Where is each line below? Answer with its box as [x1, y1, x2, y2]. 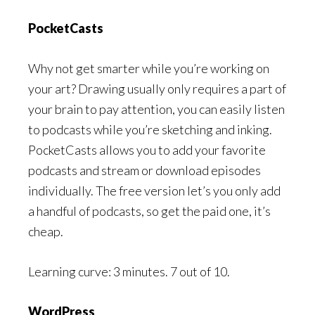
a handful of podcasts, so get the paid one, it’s [28, 203, 271, 219]
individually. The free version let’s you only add [28, 183, 281, 198]
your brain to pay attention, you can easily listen [28, 101, 285, 117]
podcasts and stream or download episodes [28, 162, 261, 178]
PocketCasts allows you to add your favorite [28, 142, 266, 157]
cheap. [28, 224, 63, 239]
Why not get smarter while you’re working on [28, 60, 269, 76]
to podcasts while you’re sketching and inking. [28, 122, 272, 137]
